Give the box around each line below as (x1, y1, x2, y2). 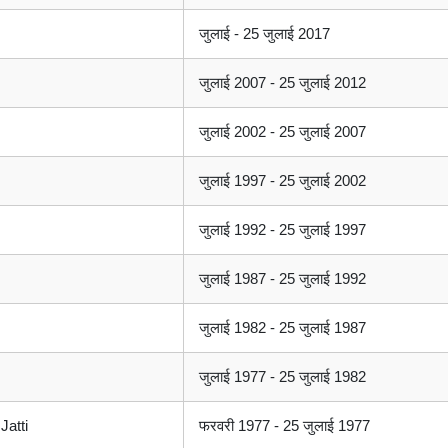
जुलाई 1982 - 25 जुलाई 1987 (199, 319, 366, 337)
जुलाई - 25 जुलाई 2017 (199, 25, 330, 43)
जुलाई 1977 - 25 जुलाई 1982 (199, 368, 366, 386)
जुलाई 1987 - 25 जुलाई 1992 (199, 270, 366, 288)
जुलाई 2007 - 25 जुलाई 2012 (199, 74, 366, 92)
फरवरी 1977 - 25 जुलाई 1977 (199, 417, 370, 435)
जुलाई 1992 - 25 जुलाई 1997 (199, 221, 366, 239)
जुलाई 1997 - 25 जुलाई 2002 (199, 172, 366, 190)
